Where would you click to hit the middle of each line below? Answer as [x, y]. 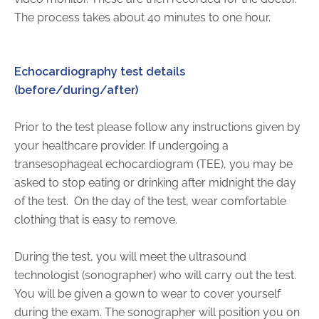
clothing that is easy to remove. [96, 219]
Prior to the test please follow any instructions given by [157, 127]
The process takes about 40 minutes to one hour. [142, 17]
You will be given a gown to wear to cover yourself [147, 293]
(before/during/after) [76, 90]
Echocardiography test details [100, 71]
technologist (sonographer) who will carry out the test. [155, 275]
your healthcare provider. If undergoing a [121, 145]
